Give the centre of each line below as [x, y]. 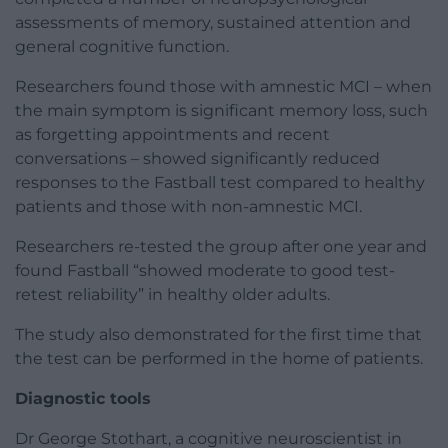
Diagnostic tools [83, 398]
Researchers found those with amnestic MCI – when [223, 86]
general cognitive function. [122, 46]
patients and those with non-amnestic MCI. [188, 206]
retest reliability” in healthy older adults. [172, 294]
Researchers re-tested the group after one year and [221, 246]
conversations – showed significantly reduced [197, 158]
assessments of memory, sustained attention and [213, 22]
